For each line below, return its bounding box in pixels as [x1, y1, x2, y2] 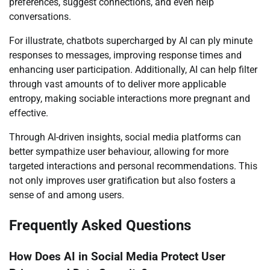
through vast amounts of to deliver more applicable [9, 78, 226, 90]
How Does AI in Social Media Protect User [9, 250, 225, 263]
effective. [9, 107, 48, 119]
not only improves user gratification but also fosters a [9, 175, 236, 187]
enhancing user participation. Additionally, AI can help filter [9, 64, 257, 76]
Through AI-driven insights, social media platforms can [9, 131, 241, 143]
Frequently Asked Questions [9, 216, 191, 234]
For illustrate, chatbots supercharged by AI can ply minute [9, 35, 253, 47]
